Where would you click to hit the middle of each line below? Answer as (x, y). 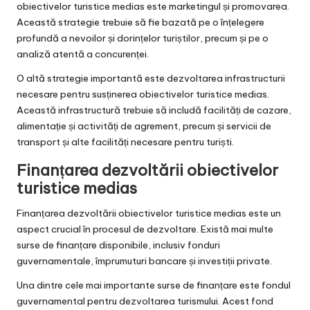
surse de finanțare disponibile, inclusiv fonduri (118, 245)
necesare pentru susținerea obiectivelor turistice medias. (143, 94)
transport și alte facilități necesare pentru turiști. (125, 142)
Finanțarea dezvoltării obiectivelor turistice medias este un (149, 213)
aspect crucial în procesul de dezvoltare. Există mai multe (145, 229)
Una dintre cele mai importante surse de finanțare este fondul (154, 285)
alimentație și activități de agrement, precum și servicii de (144, 126)
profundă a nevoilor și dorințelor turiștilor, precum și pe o (143, 38)
